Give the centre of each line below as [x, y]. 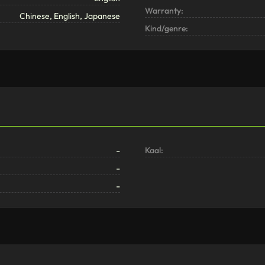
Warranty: [164, 11]
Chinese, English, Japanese [70, 16]
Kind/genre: [166, 29]
